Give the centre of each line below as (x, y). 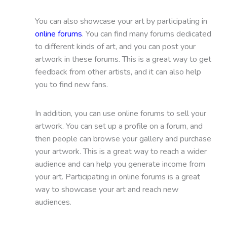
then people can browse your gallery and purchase (123, 139)
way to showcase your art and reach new (106, 189)
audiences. (53, 202)
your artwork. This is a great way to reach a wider (121, 151)
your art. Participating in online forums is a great (117, 177)
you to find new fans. (71, 84)
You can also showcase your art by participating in (121, 21)
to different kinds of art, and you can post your (115, 46)
